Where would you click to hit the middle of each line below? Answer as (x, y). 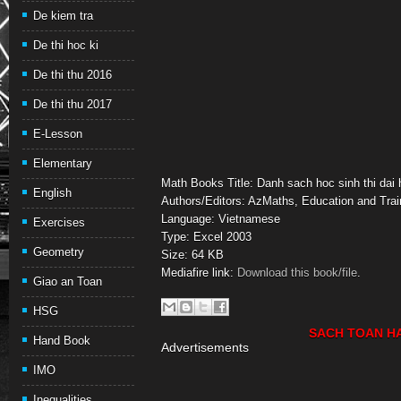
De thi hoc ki (66, 45)
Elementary (63, 163)
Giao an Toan (68, 282)
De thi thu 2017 (73, 104)
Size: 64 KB (192, 255)
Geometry (59, 252)
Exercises (59, 222)
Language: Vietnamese (221, 219)
